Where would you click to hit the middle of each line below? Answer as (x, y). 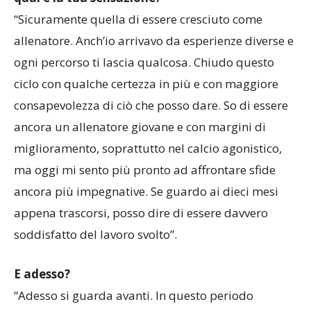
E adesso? (42, 299)
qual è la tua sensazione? (87, 23)
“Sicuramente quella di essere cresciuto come (138, 44)
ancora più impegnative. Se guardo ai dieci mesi (146, 217)
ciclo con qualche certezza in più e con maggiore (146, 109)
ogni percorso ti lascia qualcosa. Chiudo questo (144, 87)
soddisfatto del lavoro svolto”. (95, 260)
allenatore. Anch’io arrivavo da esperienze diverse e (154, 66)
